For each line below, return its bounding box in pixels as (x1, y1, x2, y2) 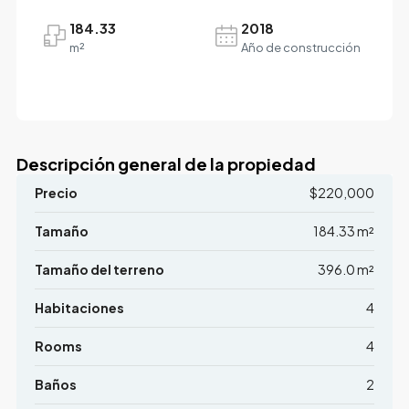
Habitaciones (34, 299, 124, 316)
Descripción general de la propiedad (16, 152, 316, 174)
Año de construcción (241, 39, 361, 55)
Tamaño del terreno (34, 260, 164, 278)
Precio (34, 184, 78, 201)
